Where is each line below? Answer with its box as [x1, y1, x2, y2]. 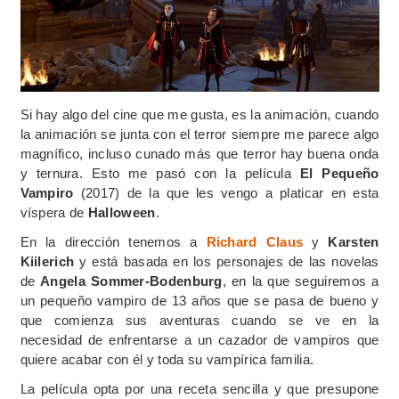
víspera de [20, 205, 88, 221]
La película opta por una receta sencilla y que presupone [20, 381, 379, 397]
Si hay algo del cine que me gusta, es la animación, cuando [20, 107, 379, 123]
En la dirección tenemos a [20, 234, 207, 250]
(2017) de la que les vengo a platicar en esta [73, 185, 379, 201]
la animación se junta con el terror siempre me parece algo [20, 126, 379, 142]
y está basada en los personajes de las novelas [79, 254, 379, 270]
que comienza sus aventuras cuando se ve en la [20, 313, 379, 329]
